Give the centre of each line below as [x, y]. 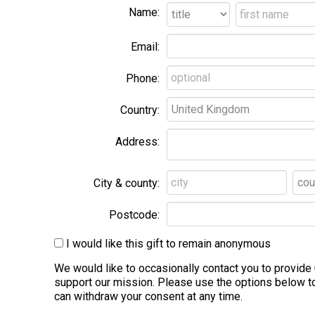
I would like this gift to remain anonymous [168, 243]
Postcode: [134, 214]
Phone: [142, 78]
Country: [140, 110]
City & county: [126, 183]
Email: [145, 46]
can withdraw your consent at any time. [148, 296]
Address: [137, 141]
